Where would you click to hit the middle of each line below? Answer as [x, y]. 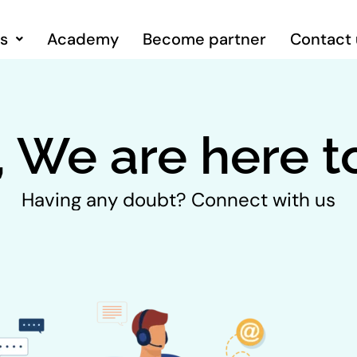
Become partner [204, 39]
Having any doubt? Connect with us [178, 200]
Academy [82, 39]
